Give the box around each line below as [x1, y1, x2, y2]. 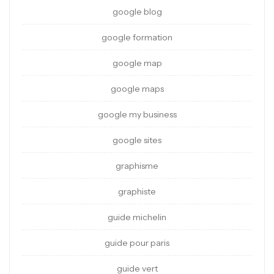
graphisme [116, 160, 158, 172]
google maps [110, 83, 164, 95]
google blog [112, 6, 162, 18]
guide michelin [108, 212, 166, 223]
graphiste [118, 186, 156, 198]
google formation [102, 32, 172, 43]
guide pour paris [105, 237, 169, 249]
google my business [97, 109, 177, 120]
